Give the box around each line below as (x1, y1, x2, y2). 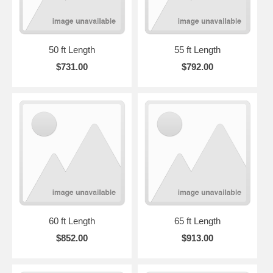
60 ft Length (48, 216, 95, 226)
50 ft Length (48, 44, 95, 55)
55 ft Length (174, 44, 221, 55)
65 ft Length (174, 216, 221, 226)
